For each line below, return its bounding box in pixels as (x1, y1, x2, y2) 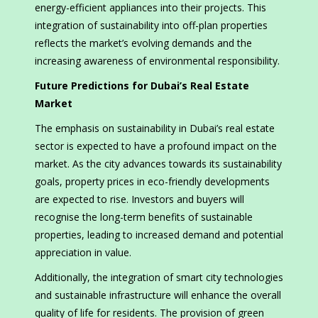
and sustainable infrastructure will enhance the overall (35, 288, 281, 302)
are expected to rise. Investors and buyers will (35, 192, 244, 207)
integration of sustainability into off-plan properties (35, 18, 268, 33)
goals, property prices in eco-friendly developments (35, 175, 270, 189)
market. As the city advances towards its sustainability (35, 157, 282, 171)
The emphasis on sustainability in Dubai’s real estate (35, 121, 275, 136)
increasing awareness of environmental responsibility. (35, 54, 280, 68)
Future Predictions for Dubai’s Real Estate (35, 79, 249, 93)
